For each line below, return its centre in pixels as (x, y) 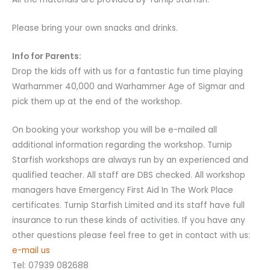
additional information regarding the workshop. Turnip (122, 145)
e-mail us (31, 250)
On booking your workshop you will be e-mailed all (115, 130)
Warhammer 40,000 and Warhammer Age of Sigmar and (128, 86)
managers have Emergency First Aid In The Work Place (123, 190)
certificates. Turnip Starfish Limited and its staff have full (128, 205)
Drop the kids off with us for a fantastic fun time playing (127, 71)
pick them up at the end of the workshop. (97, 101)
